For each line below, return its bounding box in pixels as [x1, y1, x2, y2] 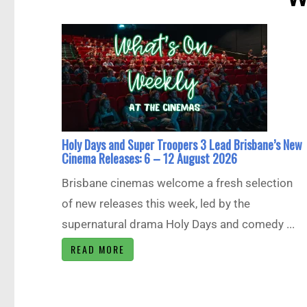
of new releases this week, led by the [62, 197, 251, 211]
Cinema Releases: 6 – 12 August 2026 [62, 149, 238, 168]
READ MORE [71, 242, 125, 257]
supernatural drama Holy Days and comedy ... [62, 217, 295, 232]
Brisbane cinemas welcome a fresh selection [62, 176, 293, 191]
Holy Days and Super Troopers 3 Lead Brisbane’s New [62, 136, 303, 154]
